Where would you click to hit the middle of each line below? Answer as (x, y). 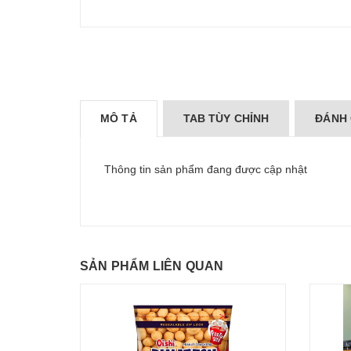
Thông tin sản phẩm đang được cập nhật (206, 169)
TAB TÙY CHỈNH (226, 118)
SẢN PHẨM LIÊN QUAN (152, 266)
